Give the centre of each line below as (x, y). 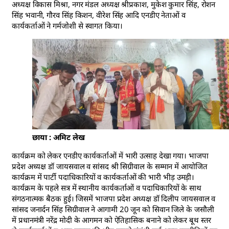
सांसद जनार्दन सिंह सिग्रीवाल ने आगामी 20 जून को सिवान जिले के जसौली (113, 209)
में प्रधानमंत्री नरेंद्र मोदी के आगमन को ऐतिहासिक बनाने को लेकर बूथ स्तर (112, 220)
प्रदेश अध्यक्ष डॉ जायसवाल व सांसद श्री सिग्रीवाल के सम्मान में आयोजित (110, 166)
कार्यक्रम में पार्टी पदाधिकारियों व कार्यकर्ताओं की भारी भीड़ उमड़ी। (103, 177)
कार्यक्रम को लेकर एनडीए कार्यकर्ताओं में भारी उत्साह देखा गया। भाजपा (110, 155)
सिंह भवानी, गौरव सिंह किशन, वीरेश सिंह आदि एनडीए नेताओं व (99, 15)
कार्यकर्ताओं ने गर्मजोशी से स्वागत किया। (67, 26)
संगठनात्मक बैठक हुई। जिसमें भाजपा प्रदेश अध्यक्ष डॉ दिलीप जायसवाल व (114, 198)
